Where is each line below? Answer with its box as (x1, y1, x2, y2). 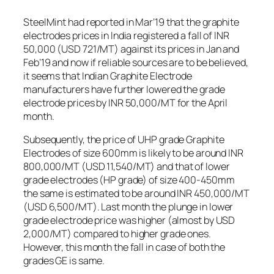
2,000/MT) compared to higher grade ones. (23, 227, 211, 241)
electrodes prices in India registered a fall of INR (23, 28, 229, 42)
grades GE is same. (23, 254, 105, 268)
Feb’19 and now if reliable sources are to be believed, (23, 55, 248, 69)
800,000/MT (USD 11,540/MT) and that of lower (23, 160, 230, 174)
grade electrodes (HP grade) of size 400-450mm (23, 173, 235, 187)
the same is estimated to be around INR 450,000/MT (23, 187, 250, 201)
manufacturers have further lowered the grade (23, 82, 225, 96)
